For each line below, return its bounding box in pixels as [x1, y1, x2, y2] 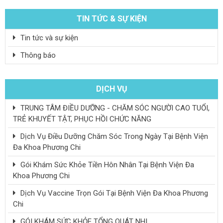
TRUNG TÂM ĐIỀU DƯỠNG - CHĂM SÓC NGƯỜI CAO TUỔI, [18, 103, 210, 112]
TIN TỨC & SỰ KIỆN [76, 13, 147, 23]
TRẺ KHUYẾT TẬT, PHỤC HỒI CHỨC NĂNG [13, 114, 151, 123]
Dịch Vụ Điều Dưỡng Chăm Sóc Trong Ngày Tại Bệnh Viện [18, 131, 208, 141]
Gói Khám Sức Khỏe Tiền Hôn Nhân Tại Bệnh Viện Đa [18, 160, 194, 169]
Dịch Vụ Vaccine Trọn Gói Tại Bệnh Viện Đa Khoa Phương [18, 188, 208, 198]
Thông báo [18, 50, 56, 60]
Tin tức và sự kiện [18, 33, 78, 42]
